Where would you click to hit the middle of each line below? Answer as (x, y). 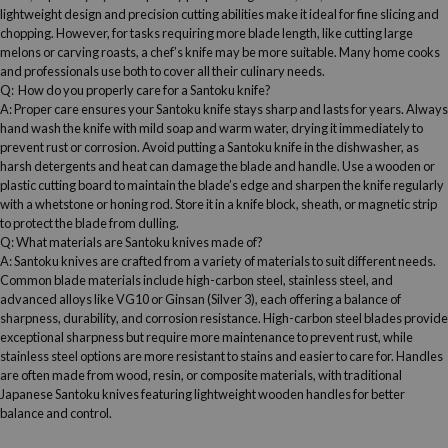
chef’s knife (181, 51)
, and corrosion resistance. (189, 317)
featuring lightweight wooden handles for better (272, 393)
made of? (236, 241)
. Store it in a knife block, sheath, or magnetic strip (303, 203)
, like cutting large (365, 32)
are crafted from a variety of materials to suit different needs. (267, 260)
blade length (282, 32)
